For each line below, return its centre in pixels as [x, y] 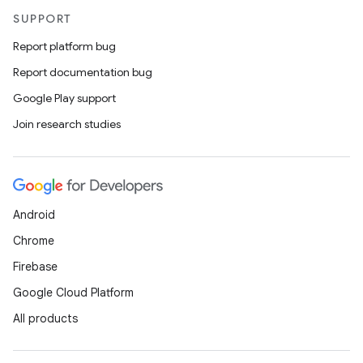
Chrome [34, 241]
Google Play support [64, 98]
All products [45, 318]
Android [34, 215]
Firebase [35, 267]
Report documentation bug [83, 72]
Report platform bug [64, 46]
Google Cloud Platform [73, 293]
